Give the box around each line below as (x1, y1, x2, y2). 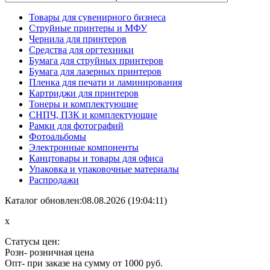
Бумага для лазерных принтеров (29, 66, 162, 77)
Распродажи (29, 174, 79, 185)
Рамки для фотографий (29, 120, 124, 131)
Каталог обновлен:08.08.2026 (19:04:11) (5, 195, 167, 206)
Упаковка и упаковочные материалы (29, 163, 179, 174)
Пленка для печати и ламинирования (29, 77, 182, 87)
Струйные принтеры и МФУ (29, 22, 147, 33)
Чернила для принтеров (29, 33, 127, 44)
